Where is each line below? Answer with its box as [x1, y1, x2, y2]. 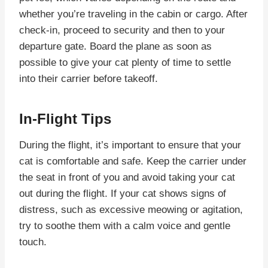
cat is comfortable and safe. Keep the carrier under [19, 155, 246, 167]
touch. [19, 236, 47, 248]
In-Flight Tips [19, 110, 111, 127]
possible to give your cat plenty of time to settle [19, 56, 231, 68]
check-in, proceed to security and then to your [19, 24, 225, 36]
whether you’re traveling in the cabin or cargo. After [19, 8, 248, 20]
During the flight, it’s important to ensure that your [19, 139, 241, 151]
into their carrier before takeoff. [19, 72, 158, 84]
